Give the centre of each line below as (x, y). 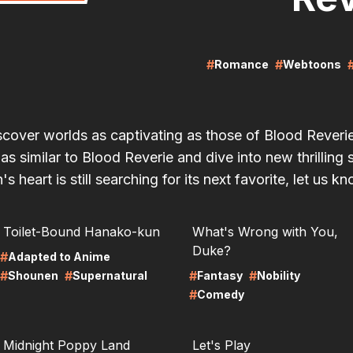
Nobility (279, 275)
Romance (241, 64)
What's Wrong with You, (265, 232)
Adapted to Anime (59, 256)
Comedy (221, 294)
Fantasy (220, 275)
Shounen (33, 275)
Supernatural (110, 275)
